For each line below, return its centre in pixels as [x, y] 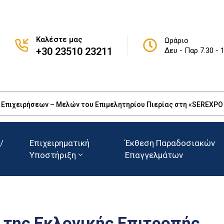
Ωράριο [176, 41]
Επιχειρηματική [59, 143]
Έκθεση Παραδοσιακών [170, 143]
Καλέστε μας [59, 40]
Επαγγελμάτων [154, 155]
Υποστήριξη [52, 155]
